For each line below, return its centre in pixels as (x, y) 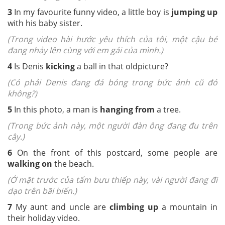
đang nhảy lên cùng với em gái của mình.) (85, 50)
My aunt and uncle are (61, 207)
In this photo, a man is (56, 109)
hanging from (127, 109)
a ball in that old (106, 66)
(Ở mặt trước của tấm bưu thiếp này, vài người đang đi (113, 180)
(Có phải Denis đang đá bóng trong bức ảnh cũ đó (113, 82)
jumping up (193, 12)
